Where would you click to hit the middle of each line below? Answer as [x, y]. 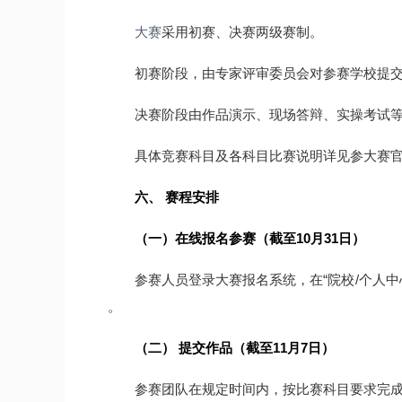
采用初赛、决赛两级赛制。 [242, 32]
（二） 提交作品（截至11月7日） [235, 348]
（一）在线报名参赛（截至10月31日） [250, 238]
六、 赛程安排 [177, 197]
